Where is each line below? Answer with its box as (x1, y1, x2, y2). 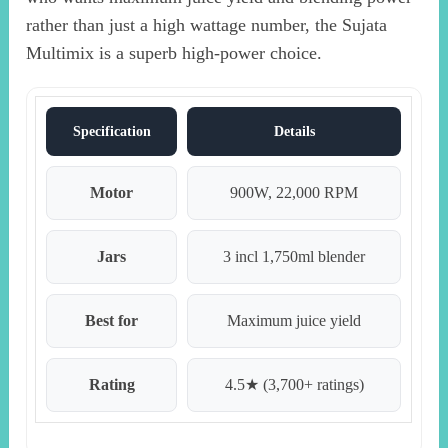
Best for (85, 312, 139, 330)
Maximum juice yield (227, 312, 362, 330)
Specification (72, 124, 151, 140)
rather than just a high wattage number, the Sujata (26, 15, 388, 36)
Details (273, 124, 315, 140)
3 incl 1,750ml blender (223, 248, 366, 266)
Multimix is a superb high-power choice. (26, 43, 323, 64)
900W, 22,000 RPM (230, 184, 359, 202)
